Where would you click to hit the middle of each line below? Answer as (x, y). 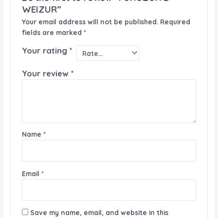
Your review (46, 74)
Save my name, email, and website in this (99, 212)
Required (175, 21)
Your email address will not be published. (90, 21)
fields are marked (53, 32)
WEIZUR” (41, 9)
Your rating (45, 50)
